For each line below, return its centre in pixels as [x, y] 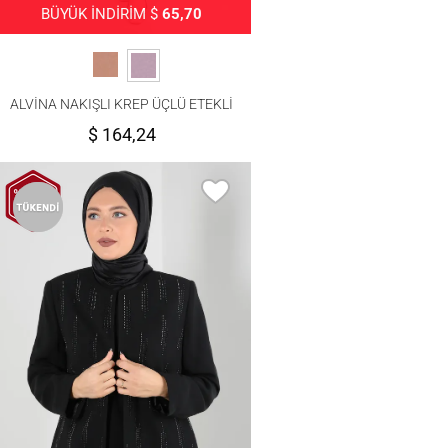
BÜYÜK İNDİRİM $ [102, 13]
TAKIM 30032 [121, 123]
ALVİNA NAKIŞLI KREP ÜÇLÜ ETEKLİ [122, 103]
